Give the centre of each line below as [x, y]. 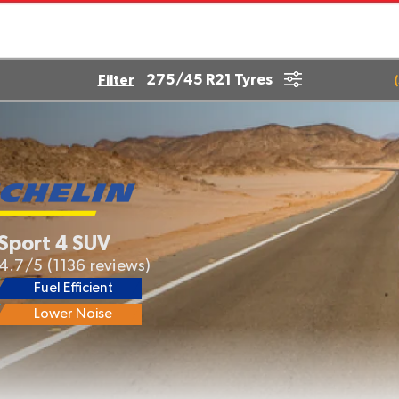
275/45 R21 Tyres [209, 80]
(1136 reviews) [99, 266]
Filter [116, 80]
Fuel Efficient [73, 288]
